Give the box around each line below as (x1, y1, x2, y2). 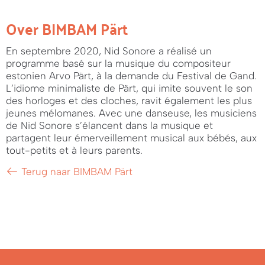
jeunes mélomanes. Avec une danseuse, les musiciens (6, 106, 257, 119)
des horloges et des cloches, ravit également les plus (6, 94, 252, 106)
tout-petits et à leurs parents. (6, 144, 143, 156)
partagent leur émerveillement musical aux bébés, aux (6, 131, 257, 144)
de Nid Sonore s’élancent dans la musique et (6, 119, 213, 131)
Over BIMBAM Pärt (6, 15, 128, 42)
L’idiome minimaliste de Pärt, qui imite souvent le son (6, 82, 253, 94)
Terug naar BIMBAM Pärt (18, 165, 133, 177)
